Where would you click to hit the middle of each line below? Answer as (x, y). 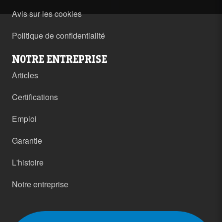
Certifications (35, 97)
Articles (25, 75)
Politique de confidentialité (58, 35)
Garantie (27, 140)
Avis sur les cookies (47, 13)
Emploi (24, 118)
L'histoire (28, 162)
